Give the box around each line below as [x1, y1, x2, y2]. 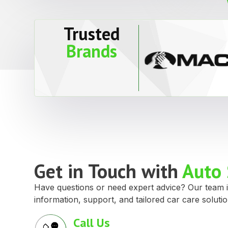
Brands [66, 39, 118, 62]
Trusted [64, 22, 120, 45]
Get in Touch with [34, 158, 183, 184]
